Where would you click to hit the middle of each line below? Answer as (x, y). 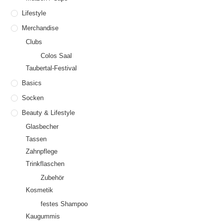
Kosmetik (40, 190)
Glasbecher (42, 127)
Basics (32, 83)
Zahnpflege (42, 152)
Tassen (36, 139)
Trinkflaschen (45, 164)
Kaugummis (43, 217)
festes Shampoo (64, 204)
